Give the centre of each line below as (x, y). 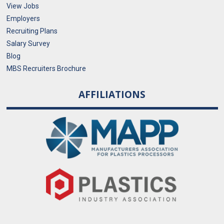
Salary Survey (28, 44)
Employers (23, 19)
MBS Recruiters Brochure (46, 69)
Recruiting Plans (32, 31)
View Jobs (22, 6)
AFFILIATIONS (112, 95)
